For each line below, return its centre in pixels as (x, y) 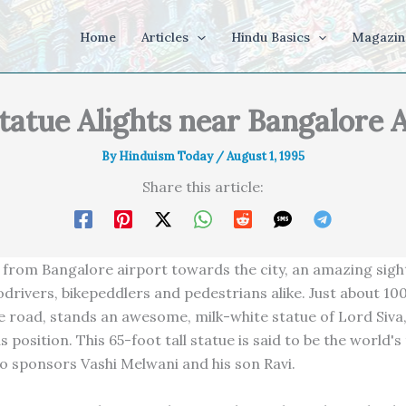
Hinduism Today (167, 156)
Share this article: (203, 187)
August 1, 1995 (266, 156)
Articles (165, 37)
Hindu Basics (270, 37)
